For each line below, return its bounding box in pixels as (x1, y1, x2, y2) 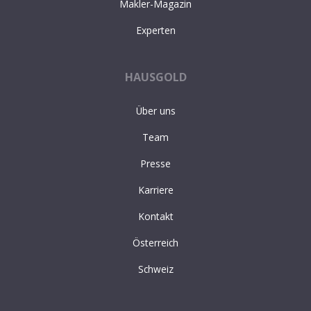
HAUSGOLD (124, 69, 187, 85)
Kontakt (137, 209, 174, 223)
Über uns (135, 103, 176, 117)
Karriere (137, 183, 174, 196)
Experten (135, 24, 176, 37)
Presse (140, 156, 171, 170)
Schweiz (137, 262, 174, 276)
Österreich (133, 235, 178, 249)
